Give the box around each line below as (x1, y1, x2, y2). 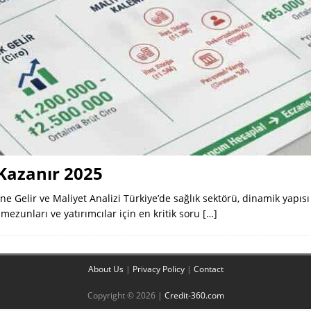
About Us (87, 262, 124, 275)
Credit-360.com (164, 289, 224, 301)
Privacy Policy (132, 262, 185, 275)
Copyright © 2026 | (87, 289, 165, 301)
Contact (193, 262, 224, 275)
